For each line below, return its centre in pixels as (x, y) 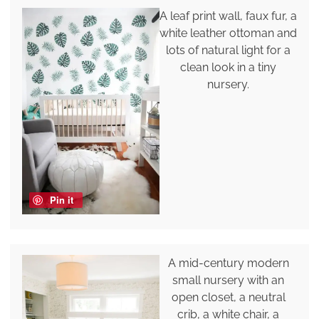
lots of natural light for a (229, 50)
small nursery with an (229, 281)
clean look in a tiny (229, 67)
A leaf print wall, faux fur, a (229, 16)
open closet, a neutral (228, 298)
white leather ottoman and (229, 33)
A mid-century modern (228, 263)
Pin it (61, 200)
